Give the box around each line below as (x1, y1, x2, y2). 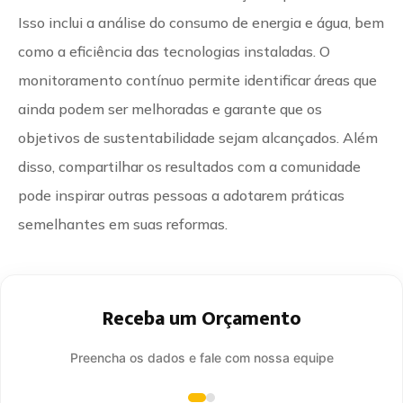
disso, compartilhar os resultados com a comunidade (18, 157, 361, 175)
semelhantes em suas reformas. (18, 214, 228, 233)
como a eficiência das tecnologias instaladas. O (18, 41, 330, 60)
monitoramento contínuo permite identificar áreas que (18, 70, 377, 89)
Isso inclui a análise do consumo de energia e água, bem (18, 13, 384, 31)
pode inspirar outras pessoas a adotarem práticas (18, 185, 345, 204)
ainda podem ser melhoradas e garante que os (18, 99, 322, 118)
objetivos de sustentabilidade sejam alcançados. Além (18, 128, 378, 147)
